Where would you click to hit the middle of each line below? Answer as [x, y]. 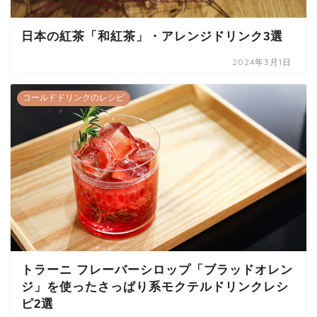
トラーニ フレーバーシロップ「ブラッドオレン [157, 270]
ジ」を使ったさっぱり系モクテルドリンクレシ [155, 287]
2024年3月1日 [262, 62]
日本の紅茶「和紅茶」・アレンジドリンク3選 [152, 37]
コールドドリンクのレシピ [74, 98]
